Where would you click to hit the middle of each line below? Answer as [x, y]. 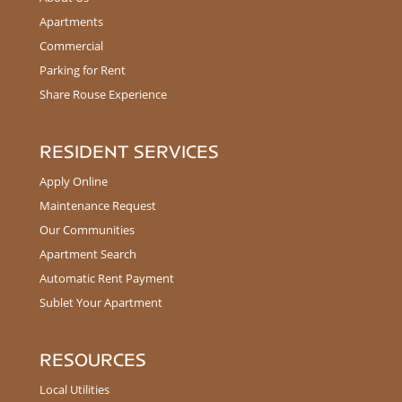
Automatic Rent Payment [107, 279]
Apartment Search [88, 254]
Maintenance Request [98, 206]
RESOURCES [93, 361]
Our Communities [87, 230]
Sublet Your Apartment [101, 303]
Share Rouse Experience [103, 95]
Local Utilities [74, 390]
